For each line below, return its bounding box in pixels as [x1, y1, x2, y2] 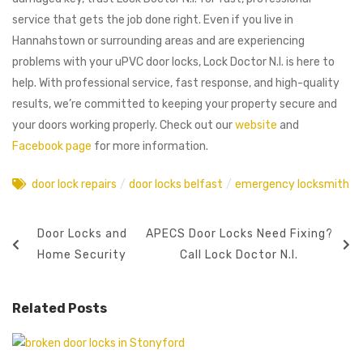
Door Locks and [36, 227, 127, 241]
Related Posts [12, 301, 107, 317]
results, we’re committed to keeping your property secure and [12, 97, 337, 112]
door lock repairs [32, 177, 117, 192]
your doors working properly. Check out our [12, 118, 235, 133]
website [235, 118, 277, 133]
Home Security [37, 248, 127, 263]
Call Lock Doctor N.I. [180, 248, 299, 263]
